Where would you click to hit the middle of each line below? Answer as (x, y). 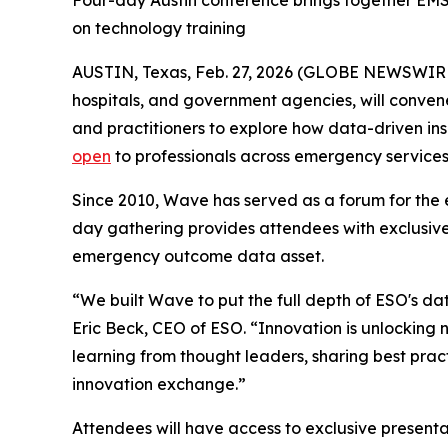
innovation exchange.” (159, 384)
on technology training (159, 28)
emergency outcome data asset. (198, 256)
